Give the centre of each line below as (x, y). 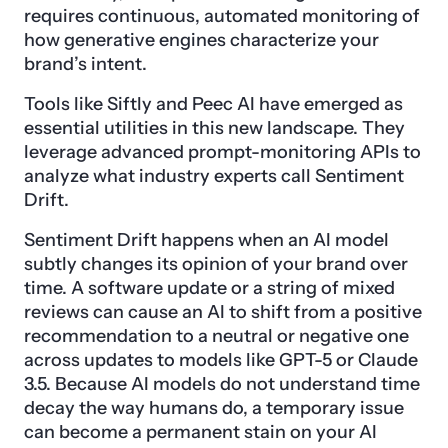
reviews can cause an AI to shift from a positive (223, 312)
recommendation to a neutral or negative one (216, 336)
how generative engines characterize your (201, 40)
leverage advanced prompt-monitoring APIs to (222, 152)
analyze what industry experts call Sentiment (214, 176)
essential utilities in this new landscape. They (214, 128)
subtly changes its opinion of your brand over (216, 264)
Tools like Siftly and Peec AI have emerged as (213, 104)
